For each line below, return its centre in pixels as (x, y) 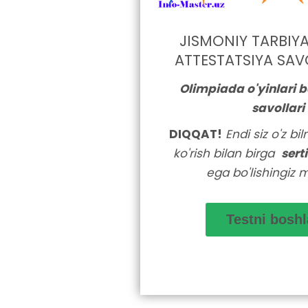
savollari (278, 108)
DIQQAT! (196, 134)
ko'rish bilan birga (227, 154)
